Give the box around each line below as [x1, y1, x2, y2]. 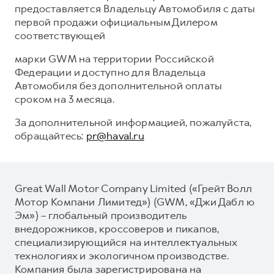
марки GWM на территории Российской [15, 51, 214, 65]
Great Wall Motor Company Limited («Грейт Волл [15, 181, 252, 195]
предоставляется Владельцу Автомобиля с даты [15, 1, 256, 15]
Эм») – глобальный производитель [15, 208, 187, 222]
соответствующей [15, 28, 105, 42]
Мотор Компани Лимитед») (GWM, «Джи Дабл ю [15, 194, 255, 209]
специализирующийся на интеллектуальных [15, 235, 237, 249]
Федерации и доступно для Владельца [15, 65, 206, 79]
